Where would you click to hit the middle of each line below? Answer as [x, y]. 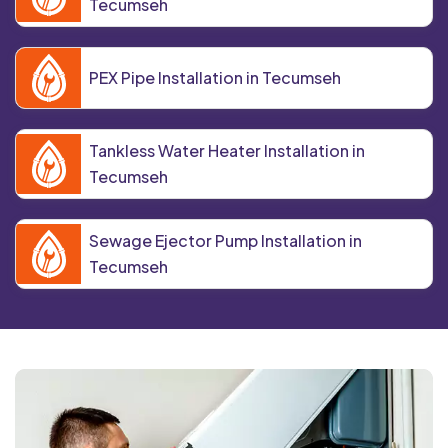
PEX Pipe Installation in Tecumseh [215, 78]
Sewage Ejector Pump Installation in [225, 241]
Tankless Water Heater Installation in [227, 151]
